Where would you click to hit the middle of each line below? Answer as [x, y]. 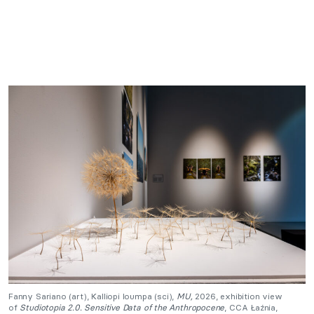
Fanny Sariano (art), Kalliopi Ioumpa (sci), [93, 296]
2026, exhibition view [237, 296]
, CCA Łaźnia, [251, 307]
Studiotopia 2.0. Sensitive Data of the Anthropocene [122, 307]
